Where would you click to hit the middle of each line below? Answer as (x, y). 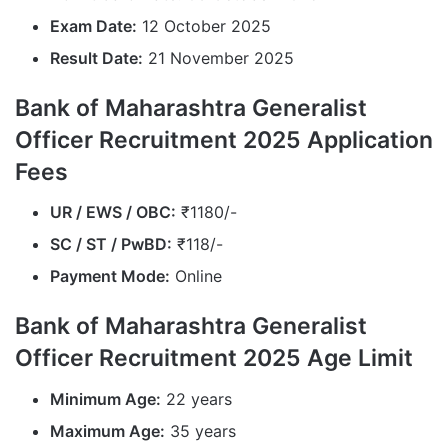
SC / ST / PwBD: (111, 244)
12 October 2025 (204, 25)
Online (196, 276)
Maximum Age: (107, 430)
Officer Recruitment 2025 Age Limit (214, 358)
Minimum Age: (105, 398)
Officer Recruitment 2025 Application (224, 139)
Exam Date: (93, 25)
